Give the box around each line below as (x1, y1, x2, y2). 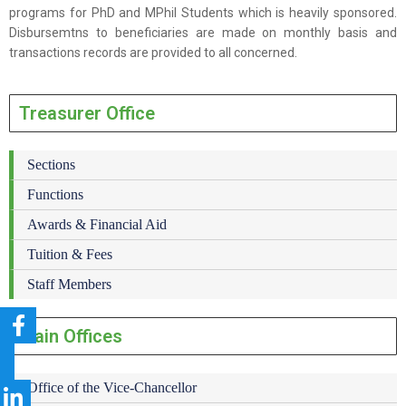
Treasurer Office (19, 101, 155, 124)
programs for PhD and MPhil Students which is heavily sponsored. (9, 5, 397, 20)
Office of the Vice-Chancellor (27, 379, 197, 395)
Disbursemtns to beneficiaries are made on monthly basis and (9, 24, 397, 40)
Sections (27, 156, 75, 172)
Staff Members (27, 275, 111, 292)
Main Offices (19, 324, 122, 347)
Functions (27, 186, 83, 202)
